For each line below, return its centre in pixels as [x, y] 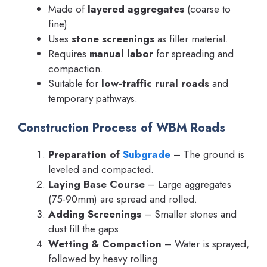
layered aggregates [136, 9]
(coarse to [207, 9]
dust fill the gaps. [85, 229]
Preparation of [86, 155]
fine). [59, 24]
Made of [68, 9]
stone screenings [113, 38]
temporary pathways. [93, 98]
